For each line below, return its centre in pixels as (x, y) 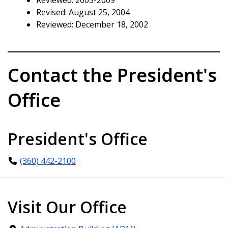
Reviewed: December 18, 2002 (92, 24)
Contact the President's (112, 75)
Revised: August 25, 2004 (83, 12)
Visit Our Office (67, 207)
